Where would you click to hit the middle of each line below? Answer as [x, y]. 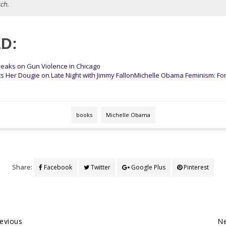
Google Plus [148, 167]
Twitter [100, 167]
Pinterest [195, 167]
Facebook [57, 167]
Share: [23, 167]
